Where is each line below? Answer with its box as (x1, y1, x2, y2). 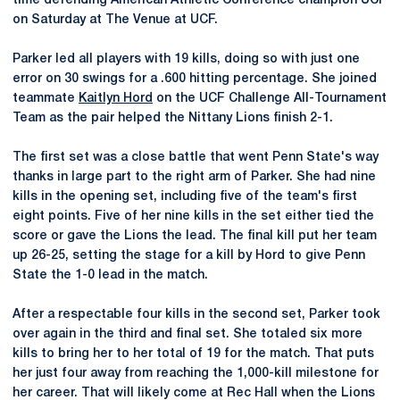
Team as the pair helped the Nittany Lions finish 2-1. (12, 112, 333, 124)
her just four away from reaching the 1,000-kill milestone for (12, 368, 379, 379)
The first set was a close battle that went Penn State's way (12, 152, 379, 163)
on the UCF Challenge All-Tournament (153, 93, 387, 104)
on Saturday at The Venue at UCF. (12, 14, 218, 26)
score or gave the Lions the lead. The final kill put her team (12, 230, 377, 242)
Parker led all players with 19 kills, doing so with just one (12, 54, 360, 65)
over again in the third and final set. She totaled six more (12, 329, 362, 340)
